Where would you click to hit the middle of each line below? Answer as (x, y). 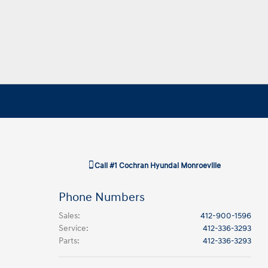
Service (72, 228)
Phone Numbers (101, 197)
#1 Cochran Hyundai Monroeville (165, 166)
